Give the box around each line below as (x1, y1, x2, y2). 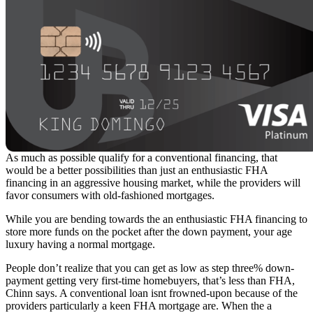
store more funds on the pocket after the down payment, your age (6, 225, 292, 238)
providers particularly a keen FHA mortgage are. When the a (6, 299, 272, 312)
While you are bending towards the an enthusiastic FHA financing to (6, 212, 307, 225)
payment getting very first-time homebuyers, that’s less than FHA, (6, 274, 295, 286)
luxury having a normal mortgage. (6, 238, 155, 250)
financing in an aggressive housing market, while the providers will (6, 176, 300, 189)
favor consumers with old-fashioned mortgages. (6, 189, 214, 201)
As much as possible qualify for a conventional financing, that (6, 151, 277, 163)
